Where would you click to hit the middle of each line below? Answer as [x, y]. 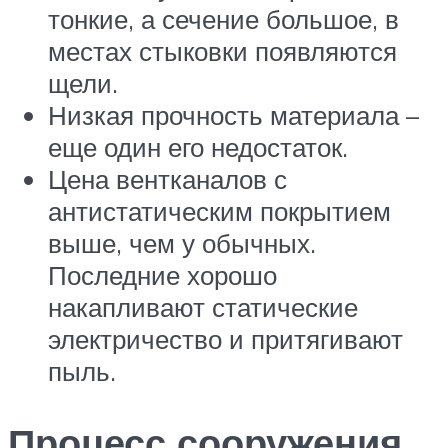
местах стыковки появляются [222, 50]
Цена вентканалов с [167, 178]
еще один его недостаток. [198, 146]
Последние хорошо [162, 274]
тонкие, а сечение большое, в [223, 18]
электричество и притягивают [225, 338]
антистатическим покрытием [219, 210]
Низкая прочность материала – [233, 114]
